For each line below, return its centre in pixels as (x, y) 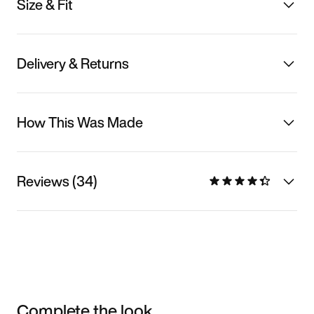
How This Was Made (80, 122)
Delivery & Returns (73, 63)
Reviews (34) (57, 181)
